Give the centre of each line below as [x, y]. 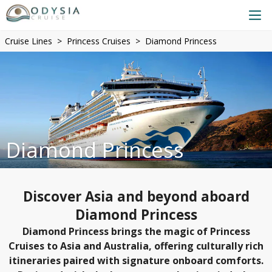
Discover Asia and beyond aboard [136, 196]
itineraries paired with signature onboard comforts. [136, 260]
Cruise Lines [29, 41]
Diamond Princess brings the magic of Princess [136, 231]
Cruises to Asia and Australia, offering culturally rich [136, 246]
